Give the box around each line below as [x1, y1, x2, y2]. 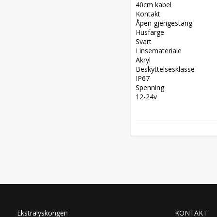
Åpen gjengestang [136, 18, 196, 28]
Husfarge [136, 28, 168, 37]
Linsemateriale [136, 46, 186, 55]
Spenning [136, 83, 168, 92]
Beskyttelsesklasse [136, 64, 199, 74]
